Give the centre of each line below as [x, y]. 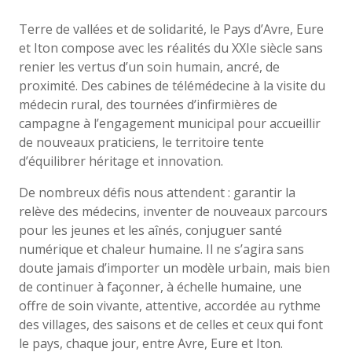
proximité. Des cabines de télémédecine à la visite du [172, 85]
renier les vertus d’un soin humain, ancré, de [149, 66]
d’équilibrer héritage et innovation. [121, 161]
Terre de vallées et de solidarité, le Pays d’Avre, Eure [171, 29]
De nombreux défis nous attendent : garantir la [157, 192]
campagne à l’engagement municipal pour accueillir [170, 123]
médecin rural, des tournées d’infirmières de [148, 104]
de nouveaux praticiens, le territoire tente [141, 142]
